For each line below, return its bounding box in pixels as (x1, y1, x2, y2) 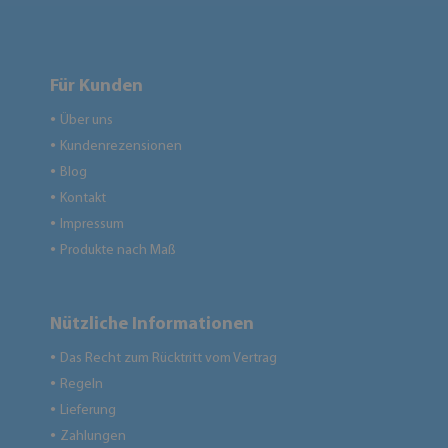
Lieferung (60, 403, 116, 418)
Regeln (60, 377, 103, 392)
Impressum (60, 217, 124, 232)
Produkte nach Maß (60, 243, 176, 258)
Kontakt (60, 191, 106, 206)
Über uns (60, 113, 113, 128)
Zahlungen (60, 429, 126, 444)
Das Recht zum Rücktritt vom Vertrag (60, 351, 277, 366)
